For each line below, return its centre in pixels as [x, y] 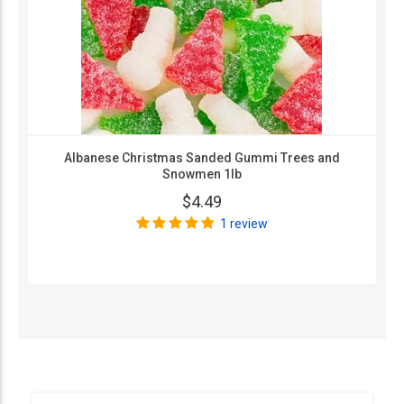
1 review [243, 224]
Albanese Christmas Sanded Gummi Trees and [202, 158]
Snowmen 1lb [202, 174]
